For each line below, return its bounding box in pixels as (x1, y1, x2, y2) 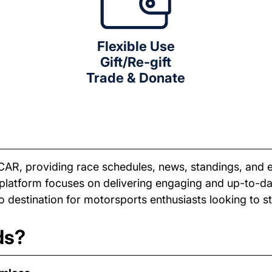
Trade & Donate (86, 70, 186, 86)
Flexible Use (97, 38, 175, 55)
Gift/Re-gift (100, 54, 172, 70)
